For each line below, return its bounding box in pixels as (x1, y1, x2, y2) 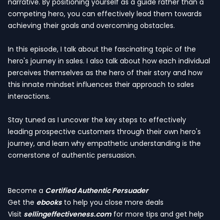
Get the (8, 197, 36, 207)
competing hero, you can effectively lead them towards (8, 9, 202, 19)
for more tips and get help (111, 209, 204, 219)
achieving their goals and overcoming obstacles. (8, 21, 175, 30)
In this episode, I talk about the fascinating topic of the (8, 44, 196, 54)
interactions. (8, 91, 51, 101)
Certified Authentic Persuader (45, 186, 148, 195)
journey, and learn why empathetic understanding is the (8, 138, 201, 148)
